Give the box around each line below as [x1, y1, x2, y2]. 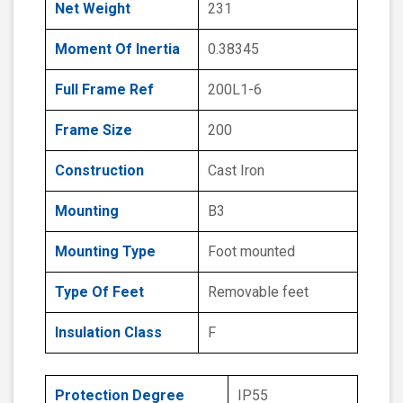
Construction [55, 162, 144, 180]
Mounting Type [55, 243, 156, 261]
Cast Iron [208, 162, 264, 180]
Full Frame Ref [55, 81, 154, 99]
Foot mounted [208, 243, 295, 261]
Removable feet [208, 283, 309, 301]
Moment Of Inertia [55, 40, 180, 58]
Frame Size [55, 121, 132, 139]
